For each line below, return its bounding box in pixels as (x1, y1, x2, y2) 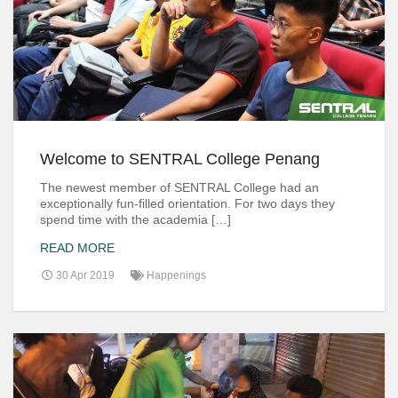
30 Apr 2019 (53, 268, 115, 282)
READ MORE (40, 240, 115, 255)
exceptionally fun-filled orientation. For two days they (40, 196, 335, 211)
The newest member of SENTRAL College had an (40, 180, 319, 195)
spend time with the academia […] (40, 212, 231, 227)
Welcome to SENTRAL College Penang (40, 150, 320, 169)
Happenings (147, 268, 206, 282)
